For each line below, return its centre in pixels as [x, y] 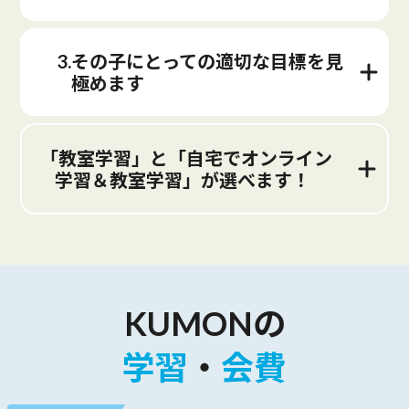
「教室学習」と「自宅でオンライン [187, 157]
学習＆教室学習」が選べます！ [183, 179]
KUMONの [204, 323]
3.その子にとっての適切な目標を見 [200, 61]
